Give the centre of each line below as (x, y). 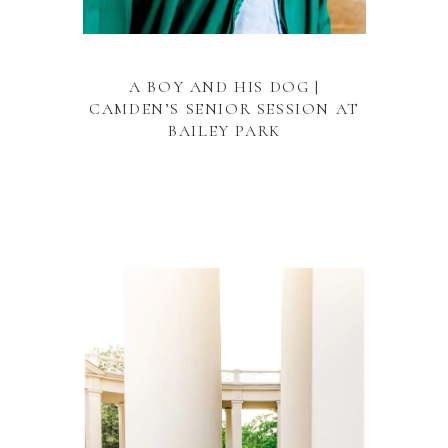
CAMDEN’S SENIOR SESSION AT (224, 109)
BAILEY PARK (224, 131)
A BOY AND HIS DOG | (224, 87)
